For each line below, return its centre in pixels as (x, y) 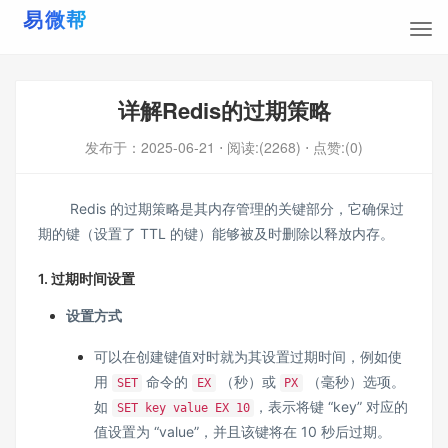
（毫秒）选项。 (353, 381)
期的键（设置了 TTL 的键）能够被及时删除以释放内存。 (216, 233)
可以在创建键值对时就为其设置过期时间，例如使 (248, 356)
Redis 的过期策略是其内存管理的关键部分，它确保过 (221, 208)
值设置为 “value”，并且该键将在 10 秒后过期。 (242, 431)
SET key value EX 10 (183, 408)
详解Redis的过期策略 (224, 110)
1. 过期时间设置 (86, 278)
